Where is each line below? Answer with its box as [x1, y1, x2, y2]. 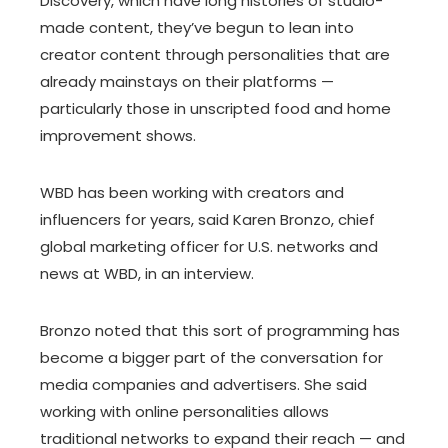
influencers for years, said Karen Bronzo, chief [40, 209, 375, 230]
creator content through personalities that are [40, 44, 390, 65]
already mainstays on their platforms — [40, 71, 334, 92]
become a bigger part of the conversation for [40, 347, 383, 368]
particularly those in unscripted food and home [40, 98, 391, 119]
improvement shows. [40, 125, 196, 146]
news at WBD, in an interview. [40, 263, 254, 284]
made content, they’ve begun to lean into [40, 17, 354, 38]
